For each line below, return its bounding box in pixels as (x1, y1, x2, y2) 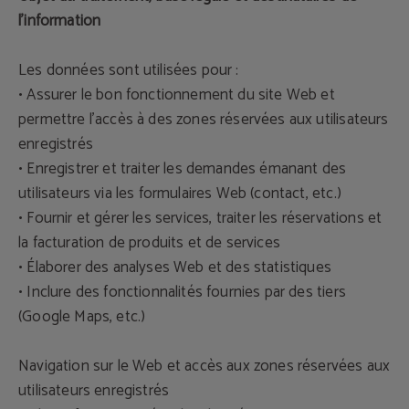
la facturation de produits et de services (18, 230, 280, 256)
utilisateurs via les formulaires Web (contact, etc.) (18, 181, 341, 206)
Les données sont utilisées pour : (18, 58, 239, 83)
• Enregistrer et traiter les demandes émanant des (18, 156, 347, 182)
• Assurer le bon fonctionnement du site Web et (18, 82, 335, 108)
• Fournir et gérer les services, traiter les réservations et (18, 205, 383, 231)
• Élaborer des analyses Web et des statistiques (18, 255, 331, 280)
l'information (18, 8, 101, 34)
